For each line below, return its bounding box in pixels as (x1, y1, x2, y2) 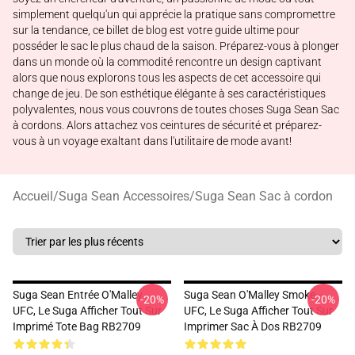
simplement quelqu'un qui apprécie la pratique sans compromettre (13, 8, 335, 21)
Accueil (13, 189, 53, 204)
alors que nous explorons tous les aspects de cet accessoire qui (13, 71, 321, 84)
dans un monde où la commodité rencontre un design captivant (13, 55, 322, 68)
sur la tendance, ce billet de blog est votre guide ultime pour (13, 24, 300, 36)
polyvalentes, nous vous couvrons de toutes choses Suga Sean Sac (13, 103, 339, 116)
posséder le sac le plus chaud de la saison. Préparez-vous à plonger (13, 40, 339, 52)
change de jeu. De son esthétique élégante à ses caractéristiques (13, 87, 326, 100)
